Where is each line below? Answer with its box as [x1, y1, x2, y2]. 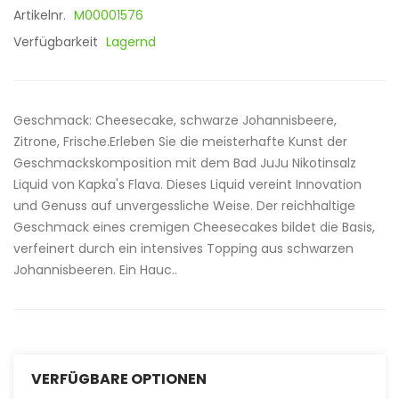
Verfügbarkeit [13, 33, 102, 51]
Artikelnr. [13, 6, 69, 24]
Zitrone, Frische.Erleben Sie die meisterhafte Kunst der [13, 133, 347, 151]
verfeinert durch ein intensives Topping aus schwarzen [13, 240, 354, 257]
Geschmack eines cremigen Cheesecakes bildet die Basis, [13, 218, 375, 236]
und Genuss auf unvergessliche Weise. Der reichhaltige [13, 197, 355, 215]
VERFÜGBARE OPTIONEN [31, 369, 207, 389]
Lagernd [106, 33, 156, 51]
